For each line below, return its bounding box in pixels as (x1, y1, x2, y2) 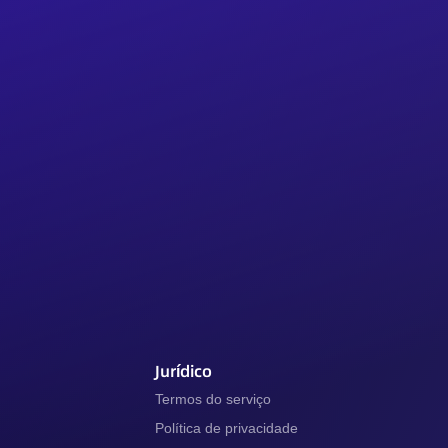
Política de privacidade (155, 420, 299, 437)
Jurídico (155, 360, 213, 383)
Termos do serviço (155, 391, 272, 408)
